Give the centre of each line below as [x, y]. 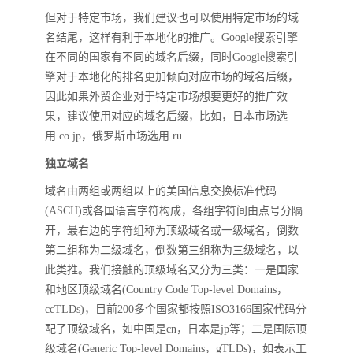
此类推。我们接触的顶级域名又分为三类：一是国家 [172, 270]
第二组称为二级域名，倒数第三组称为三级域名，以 [172, 250]
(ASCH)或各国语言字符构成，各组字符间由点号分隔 [174, 211]
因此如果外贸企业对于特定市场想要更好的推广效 [166, 97]
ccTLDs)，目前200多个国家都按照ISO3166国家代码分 [176, 309]
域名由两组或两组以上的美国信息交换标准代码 [161, 191]
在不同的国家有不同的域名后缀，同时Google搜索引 [171, 57]
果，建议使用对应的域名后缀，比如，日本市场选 [166, 116]
